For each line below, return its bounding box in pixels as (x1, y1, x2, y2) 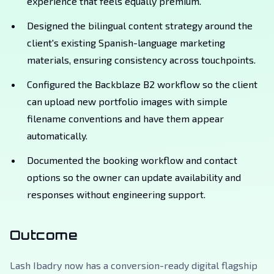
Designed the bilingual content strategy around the (27, 20, 253, 31)
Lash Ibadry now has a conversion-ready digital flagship (10, 259, 257, 271)
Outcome (10, 226, 78, 243)
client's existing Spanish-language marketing (27, 37, 225, 48)
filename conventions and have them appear (27, 113, 224, 124)
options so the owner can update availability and (27, 171, 241, 183)
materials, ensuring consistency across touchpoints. (27, 54, 256, 65)
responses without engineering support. (27, 188, 206, 200)
